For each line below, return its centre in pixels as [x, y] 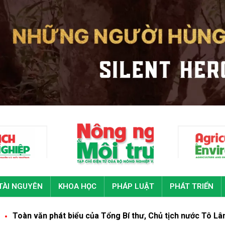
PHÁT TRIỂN [192, 186]
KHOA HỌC [77, 186]
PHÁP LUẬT [133, 186]
